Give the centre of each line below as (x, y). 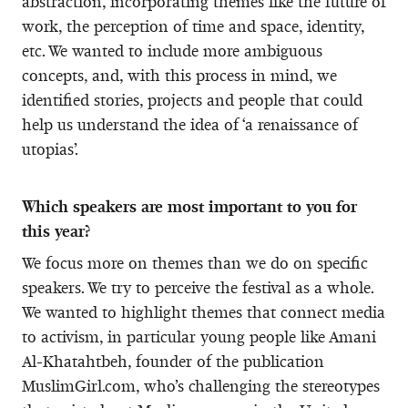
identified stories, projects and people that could (192, 100)
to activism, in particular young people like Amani (199, 337)
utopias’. (52, 149)
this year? (56, 231)
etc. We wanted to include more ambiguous (172, 51)
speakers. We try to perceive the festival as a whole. (198, 287)
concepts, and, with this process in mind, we (179, 75)
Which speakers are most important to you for (189, 206)
